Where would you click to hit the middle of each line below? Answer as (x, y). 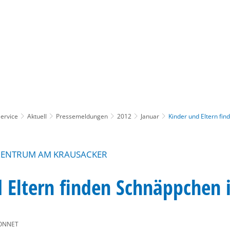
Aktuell (37, 116)
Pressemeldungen (82, 116)
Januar (150, 116)
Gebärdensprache (156, 42)
